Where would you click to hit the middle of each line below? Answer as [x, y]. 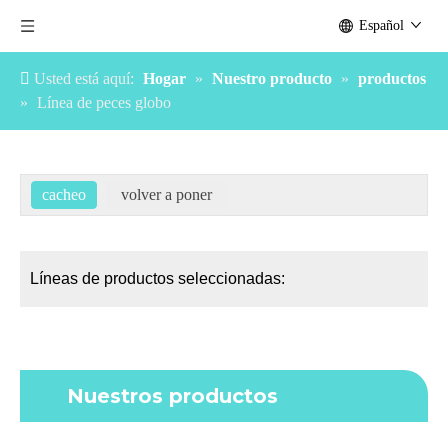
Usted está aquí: [84, 78]
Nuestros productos [172, 396]
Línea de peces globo [104, 102]
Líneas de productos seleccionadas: [157, 278]
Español [381, 25]
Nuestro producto [272, 78]
